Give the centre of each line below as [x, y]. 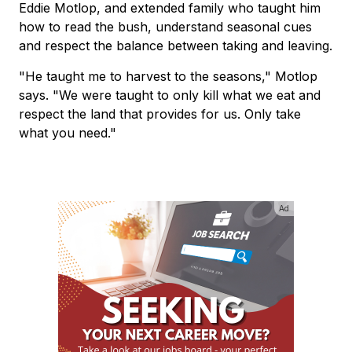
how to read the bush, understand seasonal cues [165, 27]
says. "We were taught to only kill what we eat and [170, 95]
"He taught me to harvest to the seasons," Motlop [168, 77]
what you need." [68, 133]
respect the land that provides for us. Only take [160, 114]
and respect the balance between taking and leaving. [176, 46]
